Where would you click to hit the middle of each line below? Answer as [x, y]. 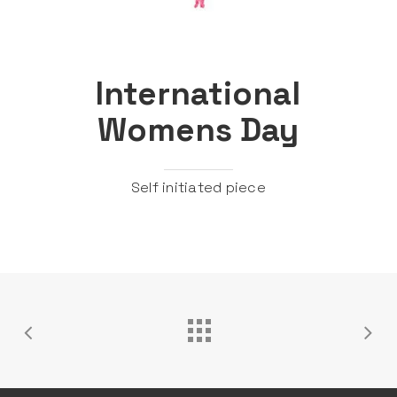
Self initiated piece [198, 187]
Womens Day [198, 130]
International [198, 94]
